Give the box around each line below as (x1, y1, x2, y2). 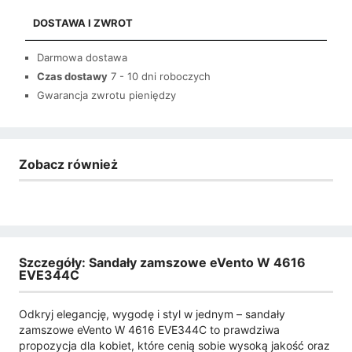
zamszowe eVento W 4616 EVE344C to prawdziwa (19, 322, 280, 336)
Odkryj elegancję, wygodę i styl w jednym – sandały (19, 306, 285, 321)
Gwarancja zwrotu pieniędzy (37, 88, 176, 101)
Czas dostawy (37, 69, 108, 82)
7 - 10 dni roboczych (111, 69, 211, 82)
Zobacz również (19, 156, 118, 172)
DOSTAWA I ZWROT (33, 16, 133, 29)
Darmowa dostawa (37, 50, 127, 64)
